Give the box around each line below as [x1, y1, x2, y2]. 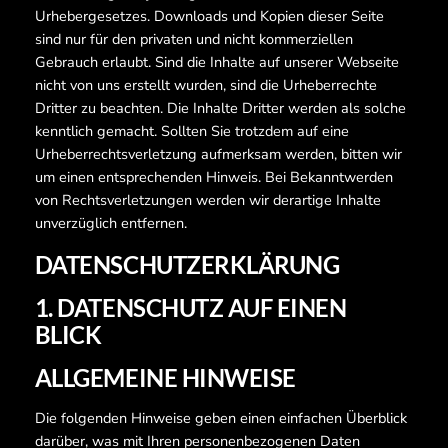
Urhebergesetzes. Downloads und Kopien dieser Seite [34, 6, 384, 27]
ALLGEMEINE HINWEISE [34, 363, 296, 393]
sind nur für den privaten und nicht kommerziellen [34, 29, 353, 50]
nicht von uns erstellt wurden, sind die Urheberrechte [34, 75, 377, 96]
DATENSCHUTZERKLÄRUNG [34, 250, 340, 280]
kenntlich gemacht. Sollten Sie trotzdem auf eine [34, 121, 349, 142]
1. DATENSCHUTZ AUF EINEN [34, 293, 347, 323]
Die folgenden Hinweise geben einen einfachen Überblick [34, 408, 407, 429]
